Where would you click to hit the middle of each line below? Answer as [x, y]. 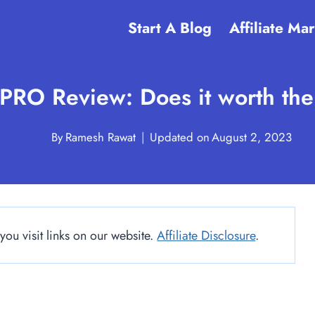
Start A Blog [169, 28]
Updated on [179, 137]
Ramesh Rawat [100, 137]
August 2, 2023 [251, 137]
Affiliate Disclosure [206, 236]
